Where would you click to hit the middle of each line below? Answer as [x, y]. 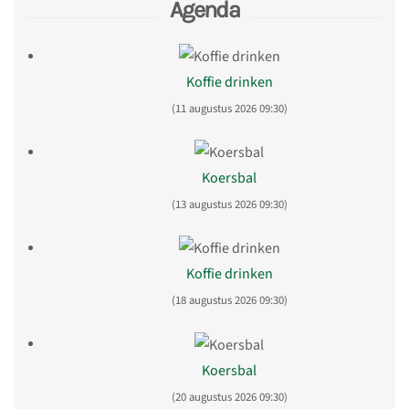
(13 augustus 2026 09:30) [229, 205]
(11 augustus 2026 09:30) [229, 109]
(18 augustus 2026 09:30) [229, 301]
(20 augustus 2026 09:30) [229, 397]
